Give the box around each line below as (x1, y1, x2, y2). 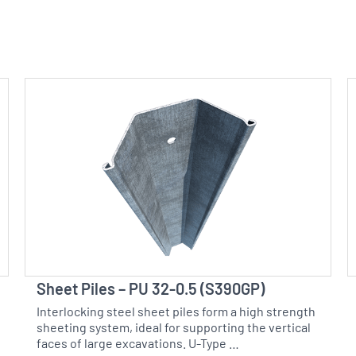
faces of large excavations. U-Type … (36, 339, 239, 352)
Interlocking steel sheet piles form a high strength (36, 307, 315, 320)
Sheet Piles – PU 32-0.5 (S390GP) (36, 283, 265, 300)
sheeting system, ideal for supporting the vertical (36, 323, 311, 336)
